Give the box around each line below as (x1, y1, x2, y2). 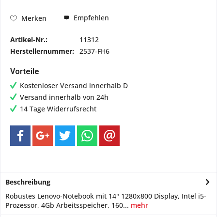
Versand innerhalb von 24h (20, 93, 108, 102)
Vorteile (10, 67, 39, 76)
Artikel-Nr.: (10, 35, 47, 44)
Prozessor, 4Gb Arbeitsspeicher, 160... (5, 201, 129, 210)
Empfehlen (72, 13, 109, 22)
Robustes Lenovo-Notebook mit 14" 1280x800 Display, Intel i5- (5, 191, 206, 201)
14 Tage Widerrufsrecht (20, 104, 96, 113)
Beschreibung (5, 177, 50, 186)
